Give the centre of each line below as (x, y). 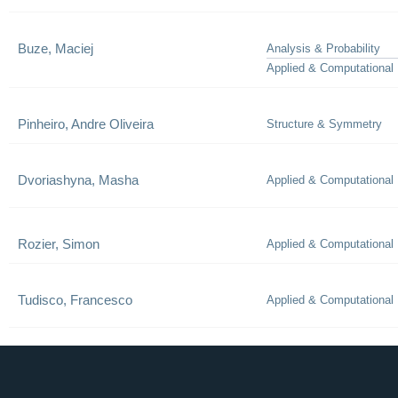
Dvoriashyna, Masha (78, 180)
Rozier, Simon (59, 244)
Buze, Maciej (56, 48)
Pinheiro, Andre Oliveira (86, 124)
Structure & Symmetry (324, 124)
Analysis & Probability (323, 48)
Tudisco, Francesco (75, 300)
